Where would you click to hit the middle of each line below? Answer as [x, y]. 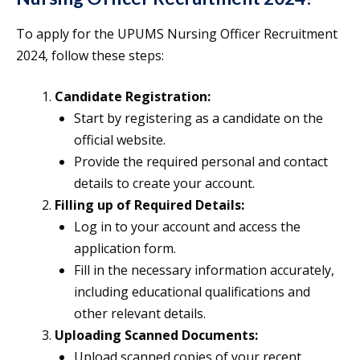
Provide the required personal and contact [201, 162]
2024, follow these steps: [90, 56]
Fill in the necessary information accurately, [204, 270]
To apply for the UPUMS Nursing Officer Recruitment [177, 34]
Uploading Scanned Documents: [156, 335]
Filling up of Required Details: [149, 205]
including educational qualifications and [192, 292]
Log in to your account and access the [187, 227]
